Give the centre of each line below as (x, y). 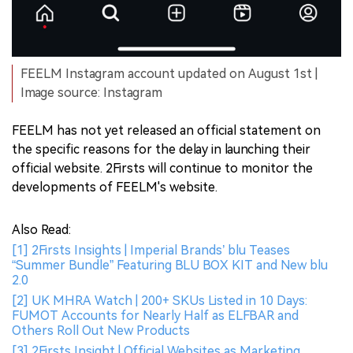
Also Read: (41, 229)
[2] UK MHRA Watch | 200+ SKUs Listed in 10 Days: (160, 300)
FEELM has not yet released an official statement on (166, 130)
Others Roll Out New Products (101, 330)
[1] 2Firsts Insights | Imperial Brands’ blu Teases (151, 250)
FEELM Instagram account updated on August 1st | (169, 73)
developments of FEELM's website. (115, 187)
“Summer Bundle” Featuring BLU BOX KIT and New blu (170, 265)
